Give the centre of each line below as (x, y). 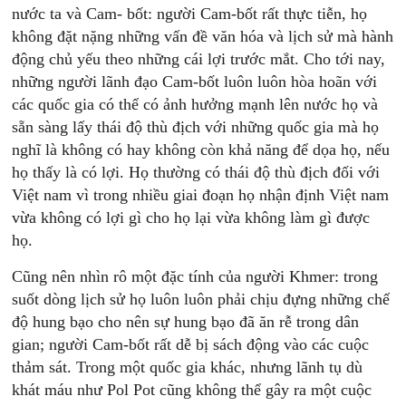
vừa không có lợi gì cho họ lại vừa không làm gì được (191, 217)
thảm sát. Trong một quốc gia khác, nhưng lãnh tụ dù (188, 367)
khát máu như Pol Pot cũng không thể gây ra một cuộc (192, 390)
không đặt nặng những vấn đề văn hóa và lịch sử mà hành (203, 36)
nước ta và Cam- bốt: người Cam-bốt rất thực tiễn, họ (190, 14)
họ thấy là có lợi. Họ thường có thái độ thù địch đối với (196, 172)
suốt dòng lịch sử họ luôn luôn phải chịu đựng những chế (201, 299)
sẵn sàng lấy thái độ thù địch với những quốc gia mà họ (196, 127)
